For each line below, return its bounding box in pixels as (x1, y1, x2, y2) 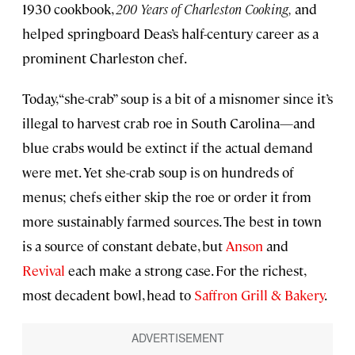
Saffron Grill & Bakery (194, 285, 324, 303)
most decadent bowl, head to (22, 285, 194, 303)
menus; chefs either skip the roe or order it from (22, 187, 311, 205)
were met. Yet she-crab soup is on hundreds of (22, 162, 294, 181)
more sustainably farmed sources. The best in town (22, 212, 322, 230)
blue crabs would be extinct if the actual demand (22, 138, 313, 156)
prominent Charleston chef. (22, 48, 187, 67)
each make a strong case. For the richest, (65, 261, 305, 279)
